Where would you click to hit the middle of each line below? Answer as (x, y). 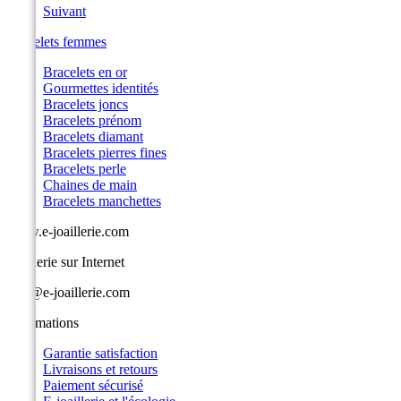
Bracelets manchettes (102, 201)
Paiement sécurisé (93, 386)
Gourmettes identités (101, 89)
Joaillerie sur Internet (66, 262)
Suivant (64, 12)
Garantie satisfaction (100, 354)
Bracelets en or (85, 73)
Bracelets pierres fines (105, 153)
